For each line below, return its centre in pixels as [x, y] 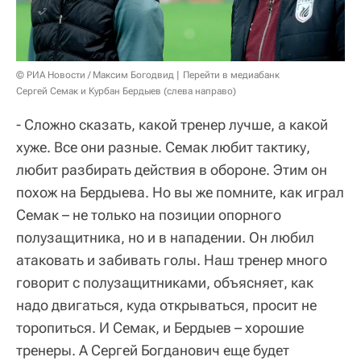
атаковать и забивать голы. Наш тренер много [172, 260]
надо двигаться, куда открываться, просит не [166, 305]
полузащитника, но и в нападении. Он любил [165, 238]
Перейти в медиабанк [231, 75]
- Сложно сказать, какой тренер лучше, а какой [172, 125]
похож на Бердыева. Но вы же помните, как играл [180, 193]
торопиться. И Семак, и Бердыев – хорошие [160, 328]
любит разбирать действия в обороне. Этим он [172, 170]
